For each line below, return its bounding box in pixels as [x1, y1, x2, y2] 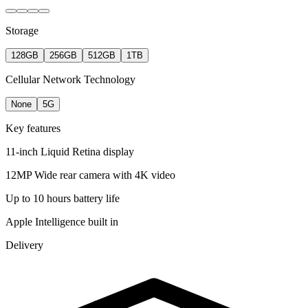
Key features [5, 122, 60, 135]
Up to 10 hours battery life [5, 192, 120, 205]
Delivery [5, 239, 43, 252]
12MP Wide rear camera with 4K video [5, 169, 175, 181]
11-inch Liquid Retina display [5, 146, 134, 158]
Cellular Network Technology [5, 74, 135, 86]
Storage [5, 25, 38, 37]
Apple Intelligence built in [5, 216, 118, 228]
